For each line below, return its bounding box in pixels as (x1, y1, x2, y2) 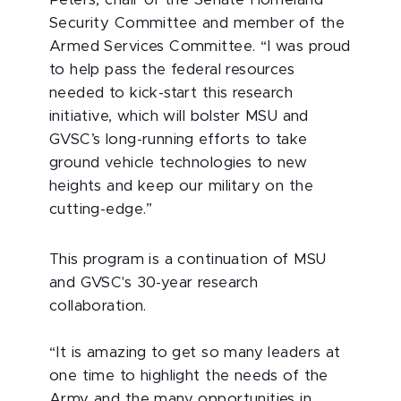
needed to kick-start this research (49, 86, 294, 100)
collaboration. (49, 299, 147, 313)
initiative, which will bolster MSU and (49, 109, 309, 124)
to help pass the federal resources (49, 63, 295, 77)
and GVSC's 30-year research (49, 276, 259, 290)
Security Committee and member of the (49, 16, 345, 30)
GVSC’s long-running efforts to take (49, 132, 308, 147)
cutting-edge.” (49, 202, 153, 217)
